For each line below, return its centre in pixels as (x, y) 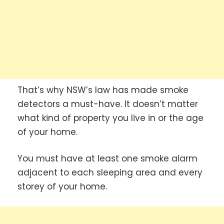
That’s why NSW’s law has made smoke (103, 90)
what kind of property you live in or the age (110, 118)
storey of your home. (62, 187)
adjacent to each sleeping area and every (110, 173)
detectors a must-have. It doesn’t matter (108, 104)
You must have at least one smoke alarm (107, 159)
